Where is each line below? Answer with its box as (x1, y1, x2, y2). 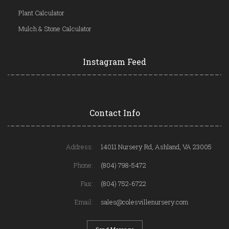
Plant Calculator (18, 8, 64, 17)
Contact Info (89, 107, 140, 118)
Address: (66, 142, 94, 151)
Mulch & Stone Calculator (18, 24, 91, 33)
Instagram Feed (83, 56, 146, 67)
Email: (75, 197, 94, 207)
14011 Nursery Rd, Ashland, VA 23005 (101, 142, 212, 151)
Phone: (74, 160, 94, 170)
